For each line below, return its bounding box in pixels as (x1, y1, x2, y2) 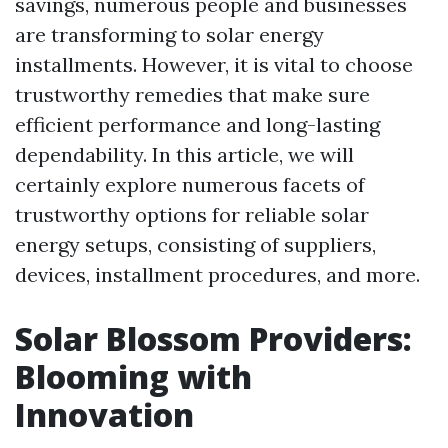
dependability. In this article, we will (15, 142, 354, 168)
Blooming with (15, 355, 252, 399)
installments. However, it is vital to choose (15, 52, 413, 78)
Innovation (15, 393, 194, 437)
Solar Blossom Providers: (15, 317, 412, 361)
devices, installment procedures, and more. (15, 262, 420, 288)
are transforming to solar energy (15, 22, 324, 48)
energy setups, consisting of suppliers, (15, 232, 376, 258)
